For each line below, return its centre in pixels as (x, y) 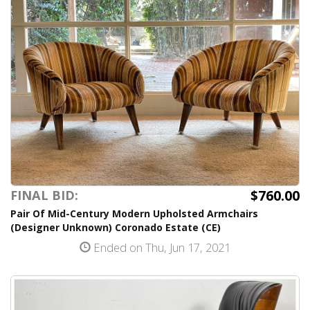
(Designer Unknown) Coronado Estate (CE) (116, 227)
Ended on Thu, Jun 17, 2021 (161, 247)
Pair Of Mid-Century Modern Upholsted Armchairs (134, 213)
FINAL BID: (44, 195)
